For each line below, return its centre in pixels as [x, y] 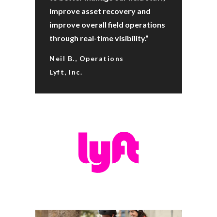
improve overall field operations [107, 24]
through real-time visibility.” [99, 38]
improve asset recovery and [100, 11]
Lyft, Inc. [66, 72]
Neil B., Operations [87, 58]
